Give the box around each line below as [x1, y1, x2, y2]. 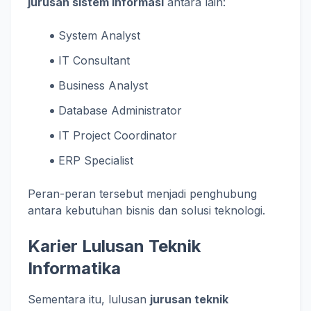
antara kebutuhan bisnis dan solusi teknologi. [28, 203, 265, 217]
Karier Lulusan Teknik [28, 235, 201, 256]
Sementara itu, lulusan [28, 292, 150, 306]
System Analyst [58, 28, 141, 42]
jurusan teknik [150, 292, 228, 306]
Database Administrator [58, 103, 183, 117]
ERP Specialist [58, 153, 134, 167]
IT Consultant [58, 53, 131, 67]
